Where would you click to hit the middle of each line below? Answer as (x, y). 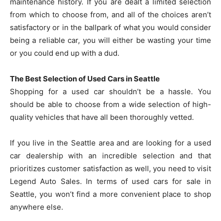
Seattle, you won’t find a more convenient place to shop (110, 194)
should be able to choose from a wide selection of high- (110, 105)
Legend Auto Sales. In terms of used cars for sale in (110, 182)
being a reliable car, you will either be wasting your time (110, 40)
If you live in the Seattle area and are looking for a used (110, 143)
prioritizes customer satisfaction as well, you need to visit (110, 169)
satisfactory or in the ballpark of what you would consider (110, 28)
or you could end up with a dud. (65, 53)
